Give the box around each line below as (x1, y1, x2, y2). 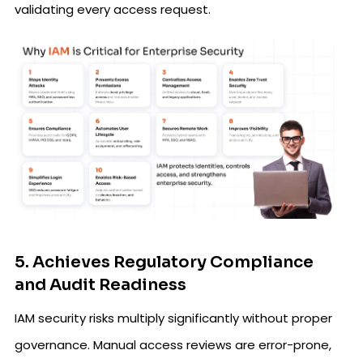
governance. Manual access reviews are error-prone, (15, 335, 331, 353)
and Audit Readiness (15, 274, 186, 295)
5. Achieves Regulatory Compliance (15, 251, 314, 272)
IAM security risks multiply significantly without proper (15, 309, 332, 327)
